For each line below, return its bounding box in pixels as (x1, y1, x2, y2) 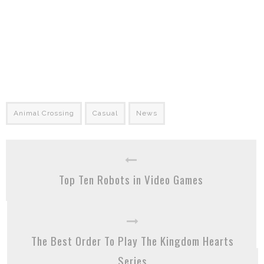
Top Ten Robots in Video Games (59, 171, 203, 187)
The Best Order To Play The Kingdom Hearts (31, 232, 234, 249)
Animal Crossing (14, 109, 74, 117)
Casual (93, 109, 118, 117)
